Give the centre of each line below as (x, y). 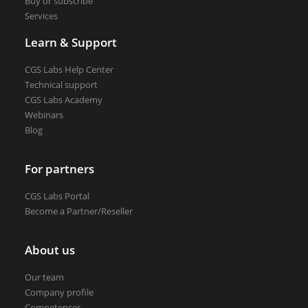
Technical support (61, 85)
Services (41, 16)
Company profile (59, 292)
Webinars (44, 115)
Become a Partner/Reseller (79, 211)
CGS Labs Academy (64, 100)
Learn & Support (71, 42)
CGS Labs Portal (57, 196)
